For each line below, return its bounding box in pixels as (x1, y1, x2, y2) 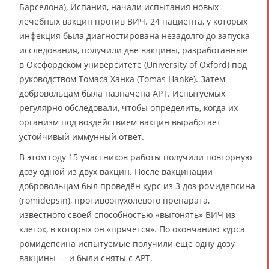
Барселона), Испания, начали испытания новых (19, 1, 219, 13)
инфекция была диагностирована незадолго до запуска (19, 30, 250, 42)
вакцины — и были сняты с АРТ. (19, 252, 153, 264)
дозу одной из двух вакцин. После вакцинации (19, 166, 213, 178)
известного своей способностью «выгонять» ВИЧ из (19, 209, 235, 221)
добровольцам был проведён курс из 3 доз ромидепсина (19, 180, 255, 192)
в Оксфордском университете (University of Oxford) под (19, 59, 247, 71)
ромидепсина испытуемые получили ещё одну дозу (19, 238, 235, 250)
